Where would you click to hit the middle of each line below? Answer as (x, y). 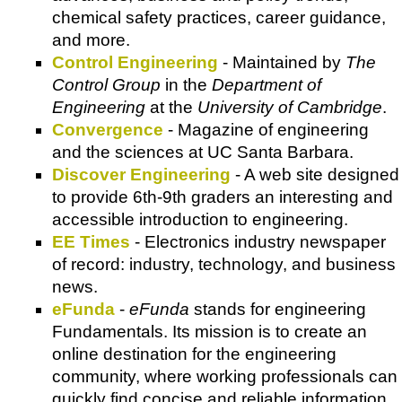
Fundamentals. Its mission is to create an (210, 331)
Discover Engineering (141, 174)
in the (186, 84)
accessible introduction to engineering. (200, 219)
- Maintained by (282, 62)
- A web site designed (315, 174)
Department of (267, 84)
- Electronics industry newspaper (258, 241)
